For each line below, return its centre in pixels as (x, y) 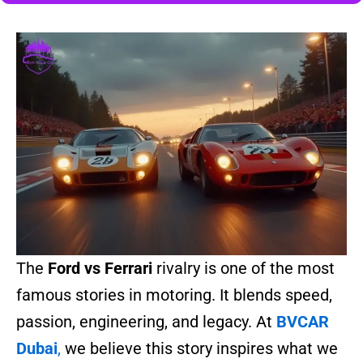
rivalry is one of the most (243, 268)
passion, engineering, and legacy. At (146, 321)
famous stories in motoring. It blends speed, (174, 295)
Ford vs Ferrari (100, 268)
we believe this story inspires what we (199, 348)
